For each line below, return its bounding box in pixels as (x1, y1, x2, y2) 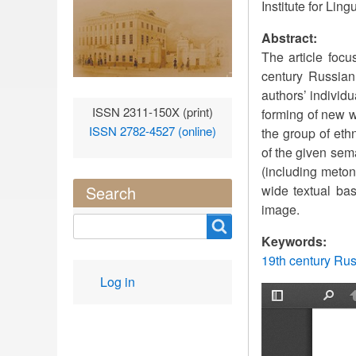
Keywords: (261, 232, 327, 250)
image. (261, 200, 300, 219)
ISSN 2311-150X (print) (92, 103, 213, 121)
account (86, 281, 141, 305)
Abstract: (261, 29, 317, 47)
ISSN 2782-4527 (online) (89, 122, 216, 140)
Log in (99, 273, 135, 292)
